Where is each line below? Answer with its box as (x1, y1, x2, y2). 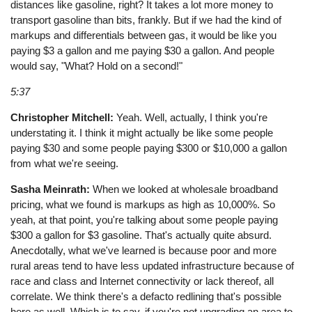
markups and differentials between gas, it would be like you (10, 29, 277, 41)
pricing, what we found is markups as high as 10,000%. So (10, 198, 276, 211)
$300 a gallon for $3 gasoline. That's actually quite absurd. (10, 229, 272, 242)
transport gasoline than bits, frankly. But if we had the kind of (10, 13, 282, 26)
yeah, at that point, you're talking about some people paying (10, 214, 279, 226)
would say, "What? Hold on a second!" (10, 59, 183, 72)
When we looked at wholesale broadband (90, 183, 279, 196)
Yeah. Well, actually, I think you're (114, 111, 268, 123)
